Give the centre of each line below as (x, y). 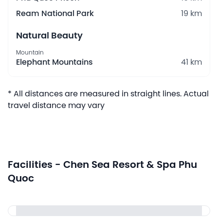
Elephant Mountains (54, 62)
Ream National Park (55, 14)
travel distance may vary (56, 106)
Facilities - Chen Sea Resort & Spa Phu (102, 165)
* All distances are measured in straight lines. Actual (108, 94)
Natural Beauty (49, 36)
